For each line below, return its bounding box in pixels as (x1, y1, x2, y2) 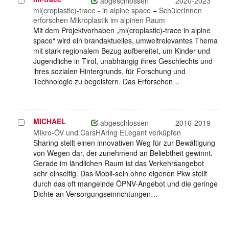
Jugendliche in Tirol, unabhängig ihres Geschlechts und (33, 56, 213, 66)
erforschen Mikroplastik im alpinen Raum (33, 15, 165, 26)
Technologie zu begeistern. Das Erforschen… (33, 76, 180, 87)
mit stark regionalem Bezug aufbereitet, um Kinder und (33, 45, 210, 56)
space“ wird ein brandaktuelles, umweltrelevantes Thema (33, 35, 218, 46)
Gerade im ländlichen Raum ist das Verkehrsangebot (33, 158, 204, 169)
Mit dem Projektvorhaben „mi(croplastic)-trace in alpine (33, 25, 211, 36)
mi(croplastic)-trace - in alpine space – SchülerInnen (33, 5, 202, 16)
